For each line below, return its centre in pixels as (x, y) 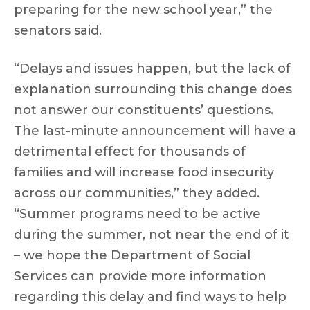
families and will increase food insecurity (144, 172)
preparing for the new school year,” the (143, 10)
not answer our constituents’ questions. (144, 110)
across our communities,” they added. (137, 193)
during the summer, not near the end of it (152, 235)
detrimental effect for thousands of (130, 152)
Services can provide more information (140, 276)
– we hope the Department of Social (132, 255)
